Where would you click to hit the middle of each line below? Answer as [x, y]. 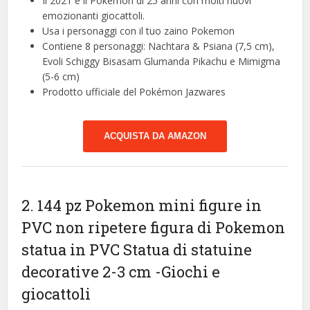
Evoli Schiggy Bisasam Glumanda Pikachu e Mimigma [162, 62]
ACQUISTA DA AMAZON [155, 136]
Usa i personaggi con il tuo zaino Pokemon [139, 31]
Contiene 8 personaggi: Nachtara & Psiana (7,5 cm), [159, 46]
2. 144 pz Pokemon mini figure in [142, 206]
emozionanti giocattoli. [94, 16]
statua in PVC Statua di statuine [137, 250]
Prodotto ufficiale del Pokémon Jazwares [134, 92]
